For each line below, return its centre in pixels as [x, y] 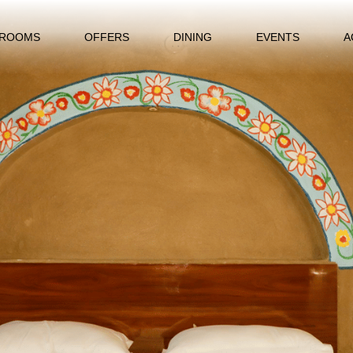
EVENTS [277, 37]
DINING [192, 37]
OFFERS [106, 37]
